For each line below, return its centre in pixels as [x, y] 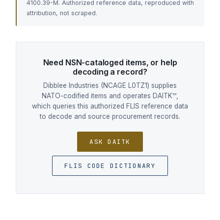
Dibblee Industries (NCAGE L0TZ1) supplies [110, 85]
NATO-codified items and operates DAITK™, [110, 96]
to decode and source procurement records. [110, 116]
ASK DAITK [110, 141]
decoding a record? [110, 71]
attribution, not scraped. [62, 13]
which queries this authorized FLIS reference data [110, 106]
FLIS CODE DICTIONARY [110, 165]
